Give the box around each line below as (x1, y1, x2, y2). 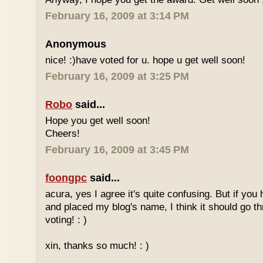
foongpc (45, 172, 87, 184)
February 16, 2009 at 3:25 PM (45, 70, 190, 82)
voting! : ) (45, 214, 87, 225)
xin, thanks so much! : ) (45, 240, 150, 251)
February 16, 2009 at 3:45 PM (45, 144, 190, 156)
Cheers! (45, 128, 80, 139)
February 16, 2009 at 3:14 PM (45, 10, 190, 22)
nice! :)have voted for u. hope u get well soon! (45, 55, 246, 66)
